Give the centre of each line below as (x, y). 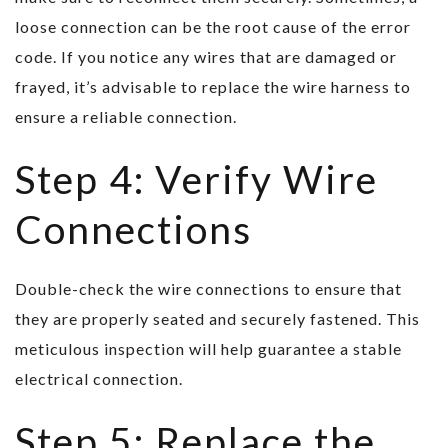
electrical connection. (99, 379)
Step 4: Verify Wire (196, 179)
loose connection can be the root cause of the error (213, 27)
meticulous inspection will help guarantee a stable (208, 349)
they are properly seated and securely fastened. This (217, 319)
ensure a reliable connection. (126, 117)
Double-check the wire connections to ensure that (208, 289)
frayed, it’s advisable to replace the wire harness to (213, 87)
